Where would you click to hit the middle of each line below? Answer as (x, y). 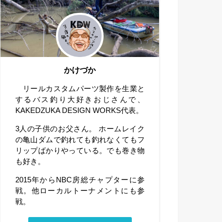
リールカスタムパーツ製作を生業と (80, 89)
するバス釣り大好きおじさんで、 (80, 100)
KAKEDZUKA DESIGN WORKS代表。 (79, 111)
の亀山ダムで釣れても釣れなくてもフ (80, 140)
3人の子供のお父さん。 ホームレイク (80, 129)
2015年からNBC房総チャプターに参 (80, 180)
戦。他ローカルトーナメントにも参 (80, 191)
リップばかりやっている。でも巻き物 (80, 151)
